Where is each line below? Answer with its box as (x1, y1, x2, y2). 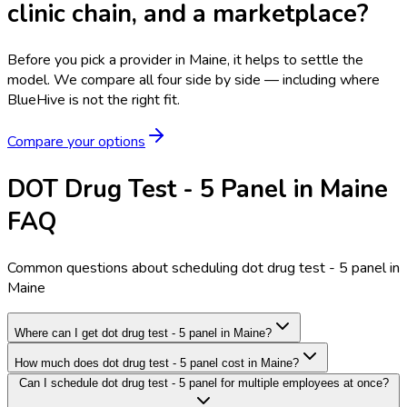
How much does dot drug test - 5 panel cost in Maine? (15, 356, 299, 371)
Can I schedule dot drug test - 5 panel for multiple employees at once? (18, 376, 389, 391)
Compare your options (7, 132, 145, 153)
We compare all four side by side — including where (54, 70, 380, 91)
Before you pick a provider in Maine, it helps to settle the (7, 50, 363, 71)
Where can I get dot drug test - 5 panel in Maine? (15, 326, 272, 341)
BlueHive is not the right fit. (7, 90, 180, 111)
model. (7, 70, 54, 91)
